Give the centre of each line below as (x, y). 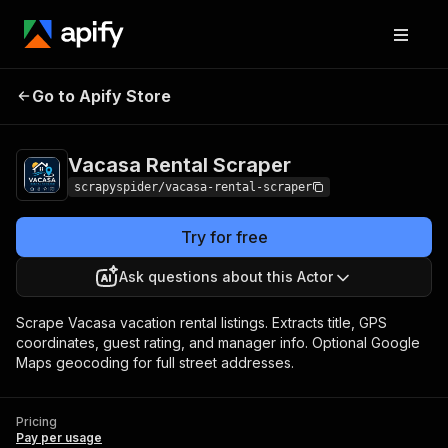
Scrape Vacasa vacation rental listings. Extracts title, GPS (201, 322)
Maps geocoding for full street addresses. (155, 362)
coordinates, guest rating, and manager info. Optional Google (218, 342)
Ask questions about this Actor (226, 276)
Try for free (224, 237)
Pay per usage (59, 437)
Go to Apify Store (101, 96)
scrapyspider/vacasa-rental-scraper (193, 187)
